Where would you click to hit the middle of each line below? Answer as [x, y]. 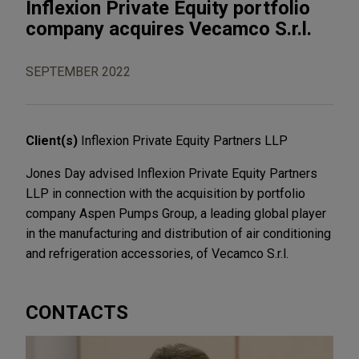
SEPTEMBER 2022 [78, 71]
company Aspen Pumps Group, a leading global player [176, 213]
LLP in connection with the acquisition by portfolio [165, 193]
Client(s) [53, 140]
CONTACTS [77, 312]
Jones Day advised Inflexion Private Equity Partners [171, 173]
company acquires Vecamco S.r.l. [169, 28]
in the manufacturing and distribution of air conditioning [178, 233]
